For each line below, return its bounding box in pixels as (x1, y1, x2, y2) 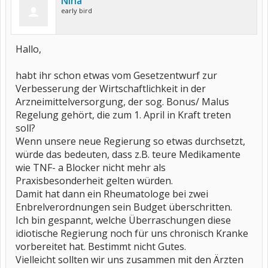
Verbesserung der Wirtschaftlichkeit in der (16, 82, 206, 95)
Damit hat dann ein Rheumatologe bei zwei (16, 187, 208, 200)
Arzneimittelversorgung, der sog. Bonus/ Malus (16, 95, 229, 108)
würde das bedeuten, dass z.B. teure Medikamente (16, 148, 240, 161)
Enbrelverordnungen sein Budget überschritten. (16, 200, 232, 214)
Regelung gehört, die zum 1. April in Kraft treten (16, 108, 231, 121)
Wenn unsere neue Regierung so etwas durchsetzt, (16, 135, 245, 148)
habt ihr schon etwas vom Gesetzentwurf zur (16, 69, 217, 82)
